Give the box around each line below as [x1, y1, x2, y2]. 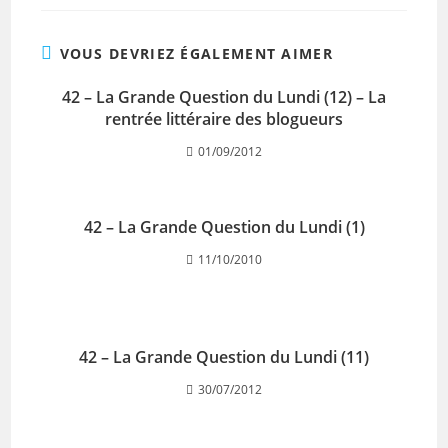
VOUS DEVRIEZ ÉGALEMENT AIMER [59, 44, 333, 63]
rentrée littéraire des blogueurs [105, 108, 343, 130]
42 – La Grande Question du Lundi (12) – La [62, 86, 386, 108]
